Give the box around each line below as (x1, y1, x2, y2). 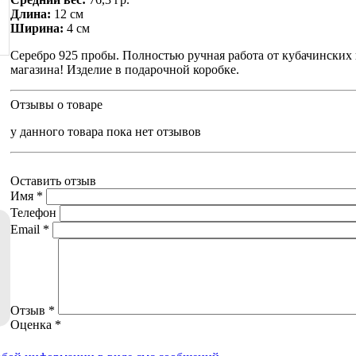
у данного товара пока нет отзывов (10, 124, 201, 138)
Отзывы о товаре (10, 97, 103, 111)
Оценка (10, 317, 55, 331)
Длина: (10, 6, 54, 21)
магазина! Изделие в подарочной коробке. (10, 62, 239, 76)
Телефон (10, 205, 56, 219)
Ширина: (10, 21, 67, 35)
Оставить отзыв (10, 173, 96, 188)
